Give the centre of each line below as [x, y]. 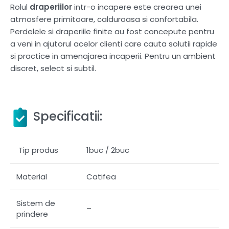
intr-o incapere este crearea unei [137, 7]
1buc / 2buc [108, 150]
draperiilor [51, 7]
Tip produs [37, 150]
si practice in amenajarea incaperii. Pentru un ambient [113, 56]
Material [32, 177]
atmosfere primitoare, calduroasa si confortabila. [104, 19]
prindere [32, 214]
